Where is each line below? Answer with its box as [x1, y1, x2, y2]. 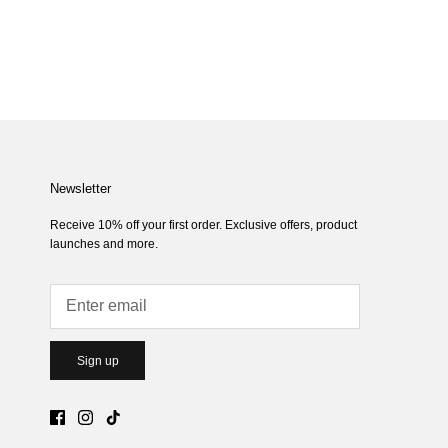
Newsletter [50, 180, 111, 196]
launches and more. [50, 236, 158, 251]
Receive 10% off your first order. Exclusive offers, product [50, 217, 357, 232]
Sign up [76, 353, 119, 368]
